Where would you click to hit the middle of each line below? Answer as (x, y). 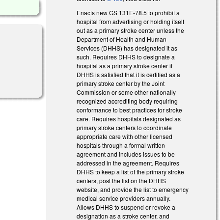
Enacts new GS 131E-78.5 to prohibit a (128, 12)
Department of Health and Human (122, 39)
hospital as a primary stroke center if (125, 65)
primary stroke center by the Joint (121, 83)
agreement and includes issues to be (126, 154)
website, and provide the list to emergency (133, 189)
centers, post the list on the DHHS (122, 180)
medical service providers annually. (124, 198)
